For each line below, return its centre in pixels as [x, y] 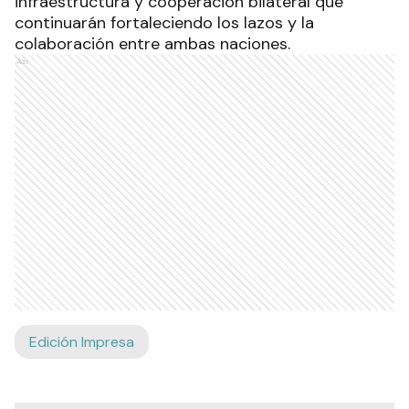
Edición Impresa [82, 342]
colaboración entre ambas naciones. [152, 44]
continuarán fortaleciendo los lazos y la [164, 23]
